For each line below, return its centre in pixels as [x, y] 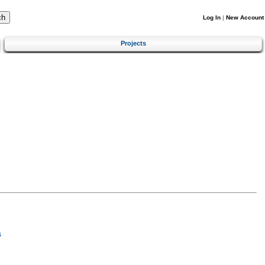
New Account [245, 17]
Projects [133, 43]
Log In [212, 17]
